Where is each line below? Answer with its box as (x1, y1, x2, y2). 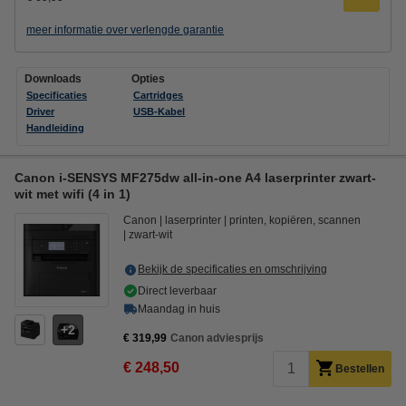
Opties (131, 72, 166, 85)
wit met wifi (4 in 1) (14, 186, 130, 201)
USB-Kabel (133, 105, 186, 117)
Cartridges (133, 89, 184, 101)
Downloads (24, 72, 82, 85)
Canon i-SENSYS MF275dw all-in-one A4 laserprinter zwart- (14, 169, 376, 185)
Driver (26, 105, 54, 117)
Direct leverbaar (138, 284, 217, 297)
